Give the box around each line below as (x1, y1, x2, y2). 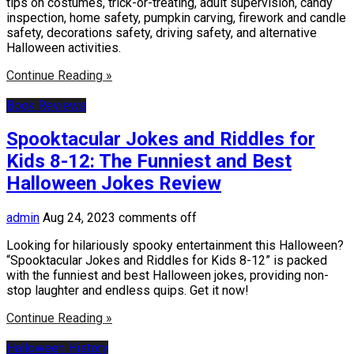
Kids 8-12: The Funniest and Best (6, 150, 292, 173)
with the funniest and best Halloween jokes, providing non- (6, 268, 329, 284)
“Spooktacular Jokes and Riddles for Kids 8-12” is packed (6, 253, 327, 269)
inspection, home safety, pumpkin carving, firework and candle (6, 9, 346, 25)
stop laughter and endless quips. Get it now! (6, 283, 249, 299)
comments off (119, 210, 197, 226)
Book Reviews (6, 97, 86, 113)
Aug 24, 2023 (43, 210, 115, 226)
